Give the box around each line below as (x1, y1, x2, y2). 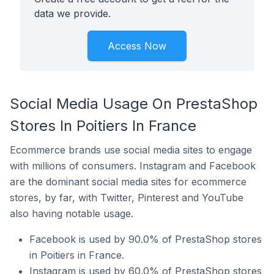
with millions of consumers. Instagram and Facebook (10, 160, 256, 172)
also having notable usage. (10, 207, 133, 220)
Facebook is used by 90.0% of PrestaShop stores (29, 233, 262, 245)
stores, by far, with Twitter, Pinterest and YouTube (10, 191, 243, 204)
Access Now (108, 40, 166, 52)
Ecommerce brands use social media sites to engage (10, 144, 252, 156)
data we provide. (34, 7, 111, 20)
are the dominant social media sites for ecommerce (10, 176, 246, 188)
